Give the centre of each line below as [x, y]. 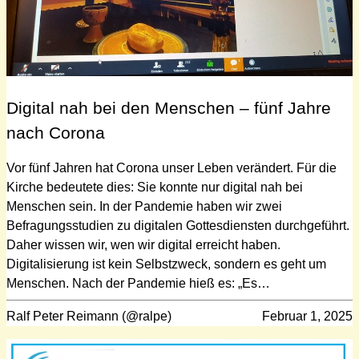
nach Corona [56, 133]
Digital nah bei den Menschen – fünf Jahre [169, 108]
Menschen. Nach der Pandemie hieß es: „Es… [138, 284]
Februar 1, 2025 [307, 317]
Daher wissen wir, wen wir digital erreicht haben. [143, 245]
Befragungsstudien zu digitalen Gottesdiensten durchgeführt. [178, 226]
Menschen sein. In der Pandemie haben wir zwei [144, 207]
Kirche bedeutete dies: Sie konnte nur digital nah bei [155, 188]
